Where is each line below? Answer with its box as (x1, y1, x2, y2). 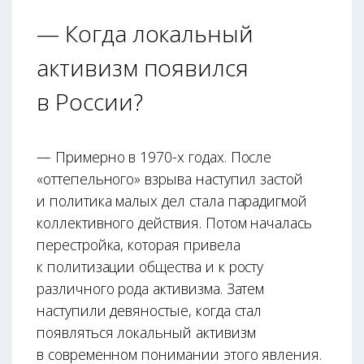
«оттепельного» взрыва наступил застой (37, 168, 304, 188)
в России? (37, 85, 143, 117)
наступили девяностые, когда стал (37, 300, 262, 320)
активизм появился (37, 51, 249, 83)
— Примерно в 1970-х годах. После (37, 146, 272, 167)
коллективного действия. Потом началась (37, 212, 312, 232)
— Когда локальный (37, 17, 254, 49)
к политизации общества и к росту (37, 256, 264, 276)
